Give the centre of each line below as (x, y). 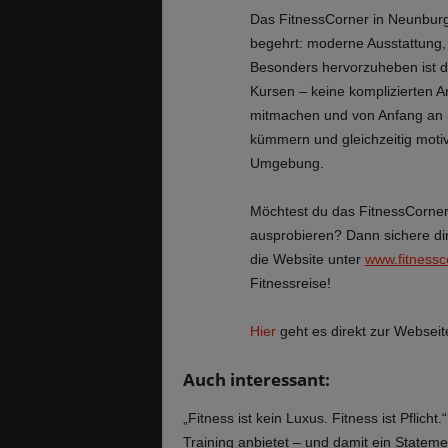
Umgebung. (286, 162)
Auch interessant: (256, 379)
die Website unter (307, 258)
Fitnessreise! (290, 282)
